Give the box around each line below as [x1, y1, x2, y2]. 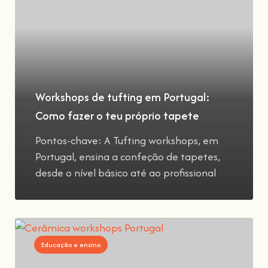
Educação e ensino [41, 240, 100, 249]
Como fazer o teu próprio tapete [35, 108, 199, 124]
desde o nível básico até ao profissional [35, 165, 216, 180]
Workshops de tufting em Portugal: [35, 89, 210, 105]
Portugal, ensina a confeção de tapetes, [35, 149, 220, 164]
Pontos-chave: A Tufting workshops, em [35, 133, 218, 148]
